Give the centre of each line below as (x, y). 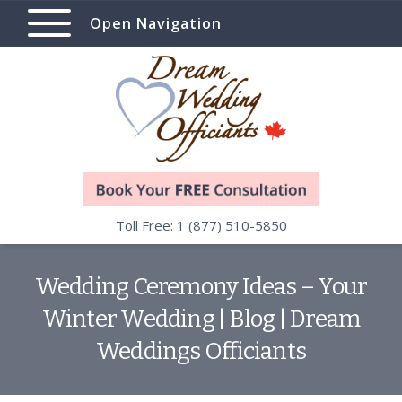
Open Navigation (156, 23)
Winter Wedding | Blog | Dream (201, 319)
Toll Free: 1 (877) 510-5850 (201, 226)
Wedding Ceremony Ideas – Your (201, 287)
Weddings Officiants (201, 352)
